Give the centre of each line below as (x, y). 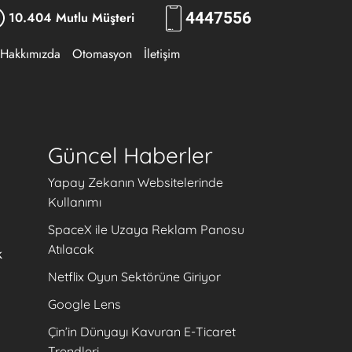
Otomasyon (102, 54)
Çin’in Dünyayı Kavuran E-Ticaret (142, 332)
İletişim (162, 54)
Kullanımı (75, 202)
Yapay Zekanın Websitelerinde (136, 182)
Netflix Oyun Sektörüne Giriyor (134, 277)
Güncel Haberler (130, 155)
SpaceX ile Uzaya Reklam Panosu (146, 229)
